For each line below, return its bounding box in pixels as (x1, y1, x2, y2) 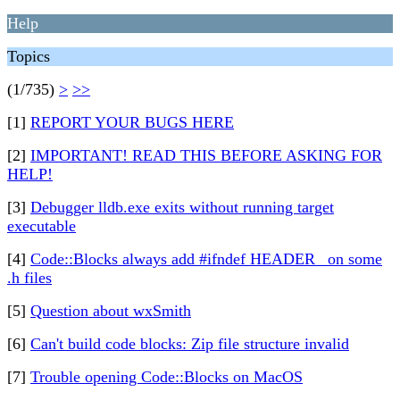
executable (7, 217, 76, 235)
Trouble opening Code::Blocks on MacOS (30, 368, 303, 386)
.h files (7, 269, 52, 287)
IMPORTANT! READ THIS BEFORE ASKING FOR (30, 146, 382, 164)
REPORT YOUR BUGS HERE (30, 113, 234, 131)
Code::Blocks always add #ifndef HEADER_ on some (30, 250, 382, 268)
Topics (7, 47, 50, 65)
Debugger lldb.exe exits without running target (30, 198, 334, 216)
